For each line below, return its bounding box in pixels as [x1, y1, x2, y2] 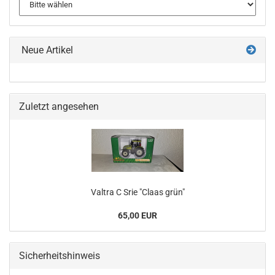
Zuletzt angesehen [19, 101, 99, 112]
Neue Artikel [19, 44, 73, 56]
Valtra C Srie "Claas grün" [90, 187, 185, 197]
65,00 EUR [118, 211, 157, 220]
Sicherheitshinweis [19, 250, 100, 261]
